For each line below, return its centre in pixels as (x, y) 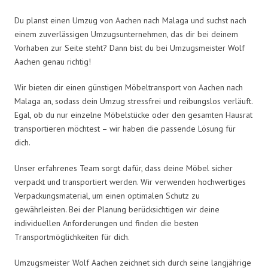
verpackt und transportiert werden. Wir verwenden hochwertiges (130, 182)
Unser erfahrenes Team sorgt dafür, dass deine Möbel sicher (124, 168)
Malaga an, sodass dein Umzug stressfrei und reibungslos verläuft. (133, 101)
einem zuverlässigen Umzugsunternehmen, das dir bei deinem (126, 34)
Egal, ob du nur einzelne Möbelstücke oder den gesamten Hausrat (133, 115)
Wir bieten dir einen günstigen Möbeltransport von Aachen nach (129, 87)
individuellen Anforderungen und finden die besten (106, 223)
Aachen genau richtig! (53, 61)
